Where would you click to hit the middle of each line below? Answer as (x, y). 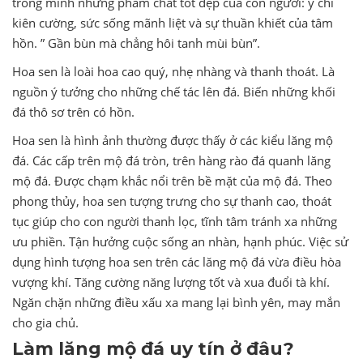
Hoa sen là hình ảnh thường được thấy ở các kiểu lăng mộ (173, 141)
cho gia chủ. (45, 323)
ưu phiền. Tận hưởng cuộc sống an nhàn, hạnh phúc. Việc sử (180, 242)
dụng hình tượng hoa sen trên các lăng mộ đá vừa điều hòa (177, 262)
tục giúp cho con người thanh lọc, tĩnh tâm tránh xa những (175, 222)
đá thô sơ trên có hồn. (73, 112)
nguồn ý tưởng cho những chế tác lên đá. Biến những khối (174, 92)
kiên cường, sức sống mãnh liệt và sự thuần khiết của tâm (173, 23)
